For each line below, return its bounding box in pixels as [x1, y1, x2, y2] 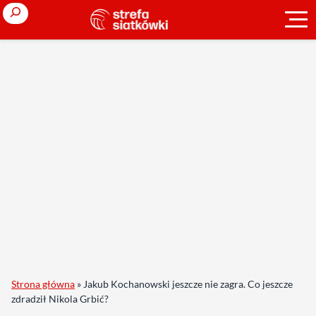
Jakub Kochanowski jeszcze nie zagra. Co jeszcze [83, 278, 293, 290]
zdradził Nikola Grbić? [11, 293, 109, 305]
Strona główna [11, 278, 75, 290]
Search [2, 4, 35, 17]
